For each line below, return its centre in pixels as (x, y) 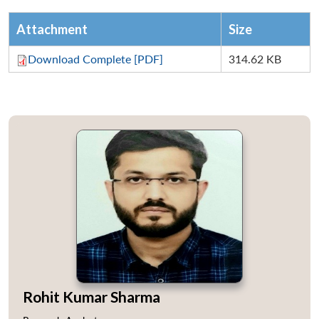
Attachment (52, 29)
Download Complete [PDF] (95, 58)
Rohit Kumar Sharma (91, 297)
